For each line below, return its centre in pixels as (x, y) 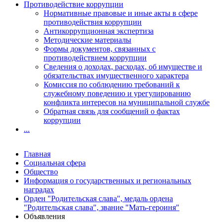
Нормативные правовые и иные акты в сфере (121, 13)
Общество (41, 172)
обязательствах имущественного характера (116, 76)
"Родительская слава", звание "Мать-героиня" (102, 207)
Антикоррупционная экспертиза (99, 31)
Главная (37, 154)
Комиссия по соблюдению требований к (112, 84)
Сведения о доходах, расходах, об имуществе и (123, 67)
